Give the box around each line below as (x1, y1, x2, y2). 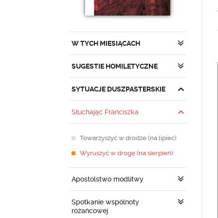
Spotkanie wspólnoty (72, 198, 139, 206)
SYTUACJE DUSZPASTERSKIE (72, 85, 165, 93)
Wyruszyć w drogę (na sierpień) (80, 149, 173, 157)
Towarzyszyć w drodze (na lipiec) (80, 134, 177, 142)
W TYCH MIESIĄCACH (72, 39, 140, 47)
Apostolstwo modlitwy (72, 175, 144, 183)
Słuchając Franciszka (72, 108, 139, 116)
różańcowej (72, 207, 108, 215)
